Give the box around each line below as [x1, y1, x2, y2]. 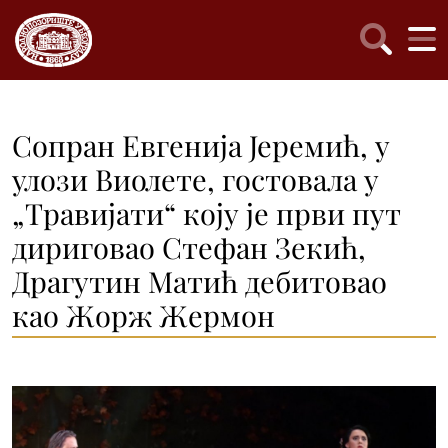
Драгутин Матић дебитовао [12, 262, 387, 300]
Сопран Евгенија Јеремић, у [12, 126, 390, 164]
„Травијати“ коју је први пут [12, 194, 401, 232]
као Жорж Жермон [12, 296, 275, 334]
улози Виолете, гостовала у [12, 160, 379, 198]
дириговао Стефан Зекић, [12, 228, 366, 266]
